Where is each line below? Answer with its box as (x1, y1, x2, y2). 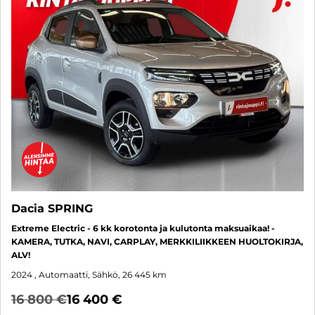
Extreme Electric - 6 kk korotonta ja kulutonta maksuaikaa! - (11, 222, 275, 233)
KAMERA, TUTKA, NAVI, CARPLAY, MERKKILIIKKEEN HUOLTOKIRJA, (11, 236, 303, 247)
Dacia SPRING (11, 201, 93, 215)
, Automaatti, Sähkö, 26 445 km (34, 269, 167, 280)
